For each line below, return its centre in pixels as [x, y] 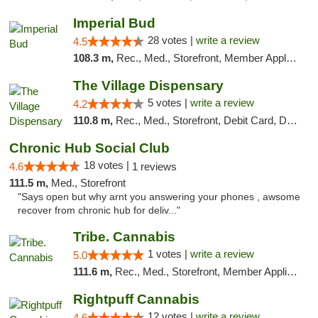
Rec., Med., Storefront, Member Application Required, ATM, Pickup [201, 272]
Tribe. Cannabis [124, 237]
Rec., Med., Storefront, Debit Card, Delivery [201, 120]
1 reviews [154, 166]
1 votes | [169, 254]
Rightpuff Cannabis [136, 299]
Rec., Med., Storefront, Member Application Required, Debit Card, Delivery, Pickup [201, 58]
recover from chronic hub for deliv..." [99, 210]
